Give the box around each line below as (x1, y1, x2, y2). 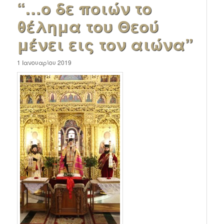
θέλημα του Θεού (17, 14, 159, 37)
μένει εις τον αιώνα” (17, 32, 193, 55)
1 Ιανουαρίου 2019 (17, 57, 72, 66)
